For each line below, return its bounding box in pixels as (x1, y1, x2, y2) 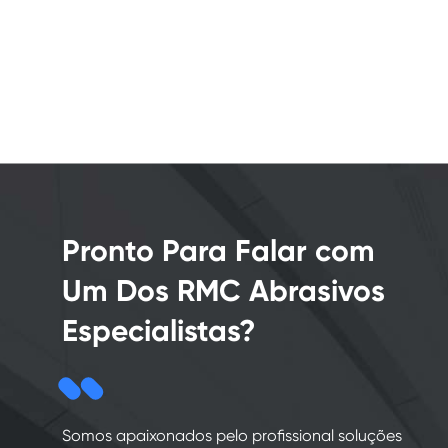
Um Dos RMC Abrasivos (62, 273, 385, 309)
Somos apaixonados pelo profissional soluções (62, 426, 402, 445)
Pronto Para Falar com (62, 233, 375, 269)
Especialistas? (62, 313, 256, 349)
